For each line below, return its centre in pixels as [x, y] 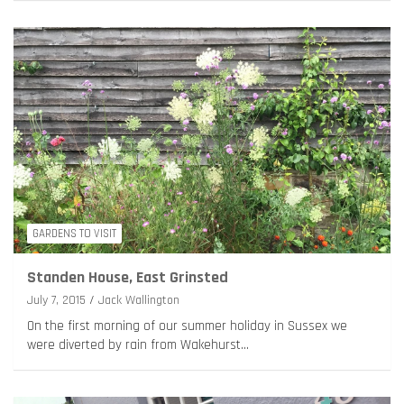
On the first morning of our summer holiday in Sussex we [187, 326]
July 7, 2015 [56, 300]
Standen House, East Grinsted [128, 277]
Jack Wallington [139, 300]
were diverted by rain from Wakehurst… [138, 344]
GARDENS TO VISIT [74, 233]
